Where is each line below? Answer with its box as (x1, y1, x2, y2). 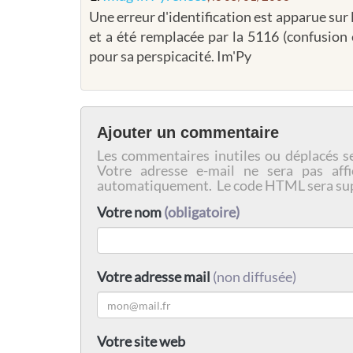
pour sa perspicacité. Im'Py (89, 47, 251, 65)
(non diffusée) (213, 268, 296, 286)
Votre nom (97, 203, 164, 221)
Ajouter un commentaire (97, 124, 279, 142)
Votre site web (97, 333, 185, 351)
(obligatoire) (164, 203, 240, 221)
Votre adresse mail (97, 268, 210, 286)
